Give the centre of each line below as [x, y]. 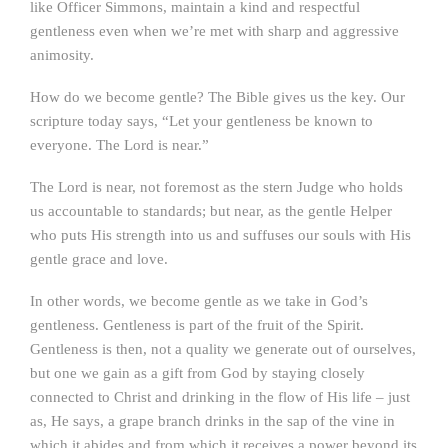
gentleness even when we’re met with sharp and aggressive [214, 31]
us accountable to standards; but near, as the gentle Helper [211, 211]
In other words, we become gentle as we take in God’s [199, 301]
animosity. [62, 55]
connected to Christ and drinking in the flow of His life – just [220, 397]
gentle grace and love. [99, 259]
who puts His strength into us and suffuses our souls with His [220, 235]
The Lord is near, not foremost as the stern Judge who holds [216, 187]
